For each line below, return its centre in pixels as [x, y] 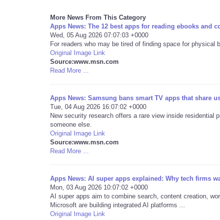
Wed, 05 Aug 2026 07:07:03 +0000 [99, 35]
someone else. [71, 124]
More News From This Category [98, 17]
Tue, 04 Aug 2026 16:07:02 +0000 [98, 107]
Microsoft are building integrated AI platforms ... [118, 205]
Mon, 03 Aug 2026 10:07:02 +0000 [99, 187]
